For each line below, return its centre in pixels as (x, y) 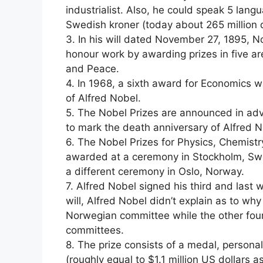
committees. (95, 230)
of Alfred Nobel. (103, 98)
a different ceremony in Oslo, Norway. (155, 171)
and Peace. (92, 68)
